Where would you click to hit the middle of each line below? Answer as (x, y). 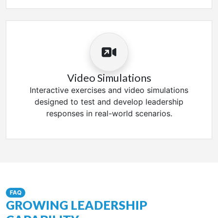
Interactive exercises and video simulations (109, 90)
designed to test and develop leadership (109, 102)
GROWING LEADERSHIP (77, 205)
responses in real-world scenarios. (109, 113)
